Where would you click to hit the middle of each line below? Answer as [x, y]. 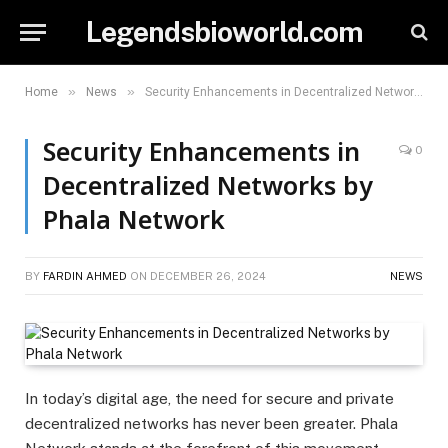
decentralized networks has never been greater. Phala [211, 423]
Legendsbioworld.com [224, 31]
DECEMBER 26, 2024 [208, 276]
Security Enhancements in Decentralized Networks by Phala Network [279, 92]
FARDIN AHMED [85, 276]
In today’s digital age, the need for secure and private [209, 398]
